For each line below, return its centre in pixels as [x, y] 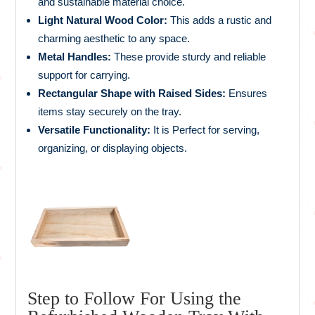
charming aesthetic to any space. [114, 39]
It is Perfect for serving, [205, 130]
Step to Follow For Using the [135, 299]
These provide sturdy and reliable [189, 57]
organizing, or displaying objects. [113, 148]
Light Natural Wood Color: [103, 20]
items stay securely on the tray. [110, 112]
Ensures [247, 94]
